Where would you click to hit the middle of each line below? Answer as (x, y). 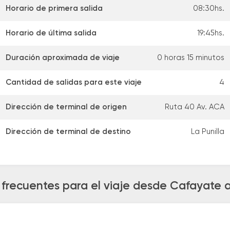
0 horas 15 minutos (191, 58)
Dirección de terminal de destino (68, 132)
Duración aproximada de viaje (63, 58)
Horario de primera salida (54, 9)
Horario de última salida (51, 33)
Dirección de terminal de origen (66, 107)
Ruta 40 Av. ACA (195, 107)
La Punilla (208, 132)
